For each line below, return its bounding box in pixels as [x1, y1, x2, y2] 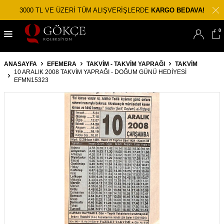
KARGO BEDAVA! [151, 6, 204, 14]
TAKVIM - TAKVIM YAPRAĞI [86, 60, 165, 67]
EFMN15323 [14, 76, 48, 83]
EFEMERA [47, 60, 76, 67]
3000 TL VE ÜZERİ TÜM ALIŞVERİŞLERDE [19, 6, 151, 14]
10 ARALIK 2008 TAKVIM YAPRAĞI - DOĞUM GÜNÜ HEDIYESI [14, 68, 186, 75]
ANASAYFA [4, 60, 37, 67]
